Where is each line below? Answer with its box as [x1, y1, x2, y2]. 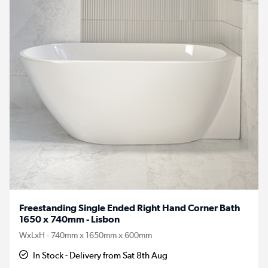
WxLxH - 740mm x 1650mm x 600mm [19, 229, 152, 240]
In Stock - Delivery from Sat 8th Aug [33, 249, 168, 261]
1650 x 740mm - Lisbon [19, 213, 120, 225]
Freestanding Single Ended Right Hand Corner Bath [19, 202, 240, 214]
